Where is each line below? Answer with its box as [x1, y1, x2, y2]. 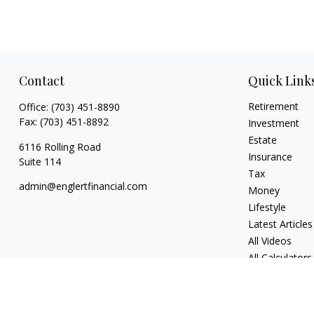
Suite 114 [18, 155, 61, 168]
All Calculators [248, 251, 313, 264]
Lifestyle [248, 200, 287, 214]
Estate [248, 133, 278, 146]
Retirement [248, 100, 299, 113]
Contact [18, 72, 64, 89]
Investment [248, 116, 300, 130]
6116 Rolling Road [18, 140, 101, 153]
